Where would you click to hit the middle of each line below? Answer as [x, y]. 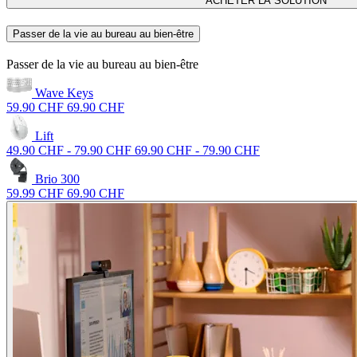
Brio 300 [56, 178]
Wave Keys [63, 92]
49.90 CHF [35, 150]
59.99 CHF [35, 193]
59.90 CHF [35, 107]
